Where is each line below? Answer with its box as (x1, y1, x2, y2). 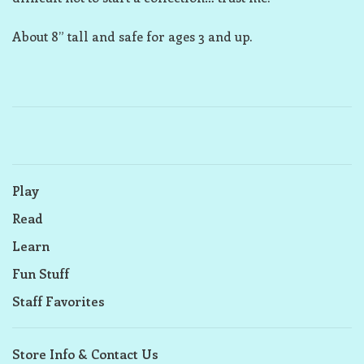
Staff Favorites (12, 292, 105, 310)
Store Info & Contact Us (12, 345, 158, 362)
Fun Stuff (12, 265, 69, 282)
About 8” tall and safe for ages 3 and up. (12, 28, 252, 45)
